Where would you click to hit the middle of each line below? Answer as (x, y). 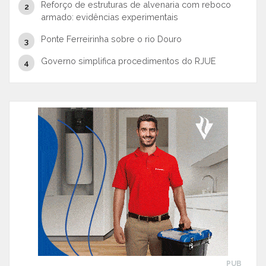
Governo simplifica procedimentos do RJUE (128, 61)
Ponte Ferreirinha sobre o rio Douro (111, 39)
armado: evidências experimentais (109, 17)
